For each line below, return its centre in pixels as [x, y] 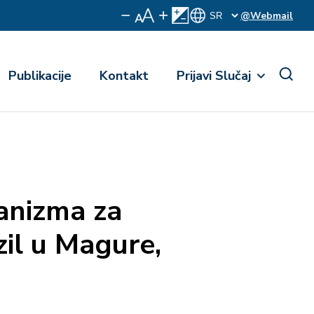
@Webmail [267, 15]
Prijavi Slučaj [214, 75]
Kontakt [124, 75]
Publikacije [40, 75]
